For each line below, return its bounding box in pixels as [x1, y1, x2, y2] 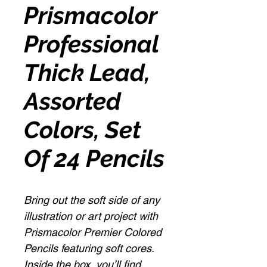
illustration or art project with [24, 210, 158, 222]
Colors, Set [24, 116, 141, 144]
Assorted [24, 87, 121, 115]
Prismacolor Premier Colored [24, 226, 162, 238]
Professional [24, 30, 159, 58]
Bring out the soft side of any [24, 194, 160, 206]
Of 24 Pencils [24, 144, 164, 172]
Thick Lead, [24, 58, 150, 86]
